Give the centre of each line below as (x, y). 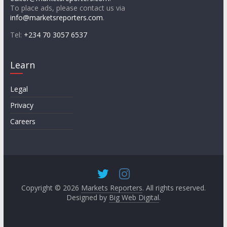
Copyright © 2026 (51, 187)
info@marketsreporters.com (56, 17)
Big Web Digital (134, 197)
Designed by (87, 197)
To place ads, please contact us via (67, 8)
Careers (23, 121)
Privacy (22, 105)
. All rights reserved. (174, 187)
